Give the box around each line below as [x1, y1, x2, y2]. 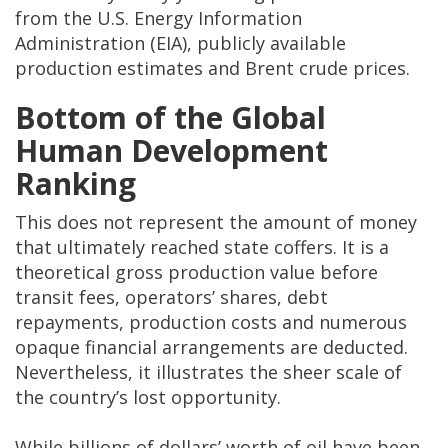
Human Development [15, 130, 328, 172]
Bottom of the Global [15, 97, 326, 139]
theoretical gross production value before [15, 260, 378, 285]
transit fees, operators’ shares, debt [15, 285, 328, 310]
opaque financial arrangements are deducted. [15, 335, 408, 360]
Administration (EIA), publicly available [15, 31, 346, 56]
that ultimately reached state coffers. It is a [15, 235, 389, 260]
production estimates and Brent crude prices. [15, 56, 410, 81]
